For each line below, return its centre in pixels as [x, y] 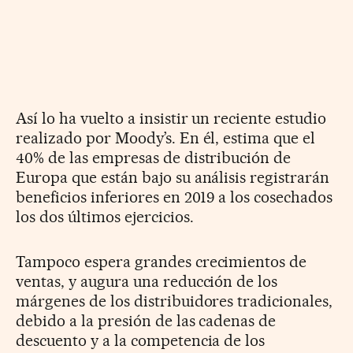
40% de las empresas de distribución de [154, 157]
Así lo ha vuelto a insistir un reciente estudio [171, 118]
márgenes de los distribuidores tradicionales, [175, 301]
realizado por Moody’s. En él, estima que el [166, 137]
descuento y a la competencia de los [141, 340]
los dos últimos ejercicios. [105, 216]
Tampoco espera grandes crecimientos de [162, 261]
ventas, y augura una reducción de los [147, 281]
